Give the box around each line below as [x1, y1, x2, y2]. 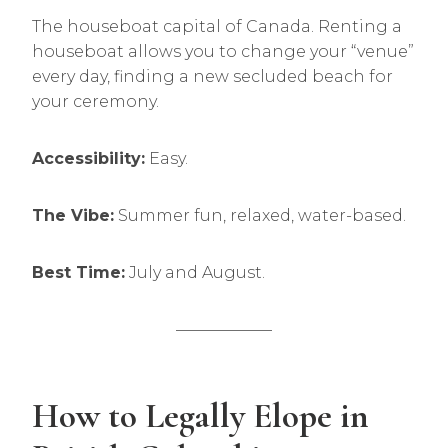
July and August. [125, 263, 265, 282]
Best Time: [32, 263, 125, 282]
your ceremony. [32, 92, 159, 111]
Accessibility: [32, 149, 145, 168]
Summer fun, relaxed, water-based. [114, 206, 406, 225]
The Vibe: [32, 206, 114, 225]
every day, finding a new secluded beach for [32, 67, 393, 86]
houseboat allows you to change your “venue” [32, 42, 414, 61]
